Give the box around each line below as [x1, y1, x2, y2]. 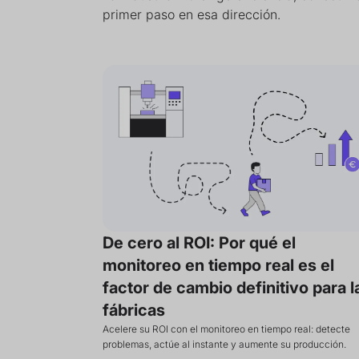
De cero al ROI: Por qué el [103, 233, 296, 252]
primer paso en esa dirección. [103, 6, 280, 22]
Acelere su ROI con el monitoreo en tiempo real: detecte [103, 323, 350, 335]
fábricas [103, 301, 165, 320]
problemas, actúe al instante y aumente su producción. [103, 338, 346, 350]
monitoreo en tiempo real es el [103, 256, 334, 275]
